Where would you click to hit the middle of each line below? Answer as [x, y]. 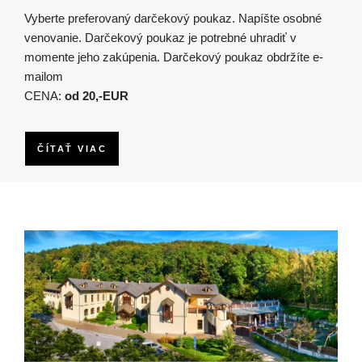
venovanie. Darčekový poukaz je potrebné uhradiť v [160, 38]
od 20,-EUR [97, 96]
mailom [44, 77]
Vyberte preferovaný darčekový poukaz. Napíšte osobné [173, 19]
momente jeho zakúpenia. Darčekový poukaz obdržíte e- [174, 57]
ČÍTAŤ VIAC [72, 149]
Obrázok [46, 239]
